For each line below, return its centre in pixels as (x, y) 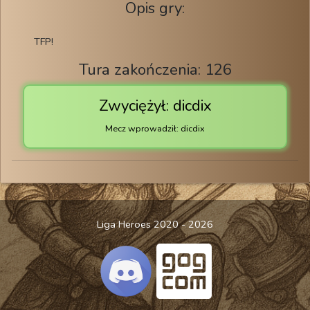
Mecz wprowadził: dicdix (155, 129)
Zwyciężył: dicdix (155, 106)
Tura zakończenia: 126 (155, 70)
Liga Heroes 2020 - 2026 (155, 225)
